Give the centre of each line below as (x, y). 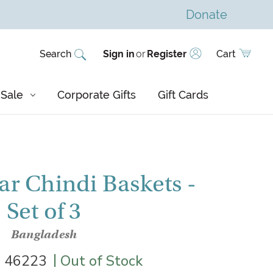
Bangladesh (44, 234)
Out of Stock (101, 261)
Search (55, 54)
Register (167, 54)
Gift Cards (183, 95)
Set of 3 (44, 211)
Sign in (119, 54)
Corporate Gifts (97, 95)
